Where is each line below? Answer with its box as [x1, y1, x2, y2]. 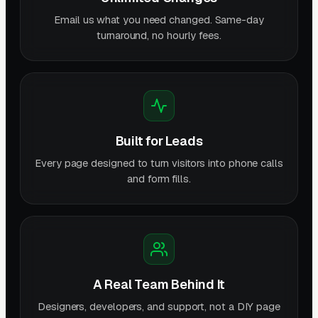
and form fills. [127, 171, 191, 185]
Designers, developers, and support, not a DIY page [37, 299, 280, 313]
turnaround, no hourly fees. [97, 28, 221, 42]
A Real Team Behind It [92, 275, 226, 292]
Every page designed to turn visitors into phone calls [35, 155, 283, 170]
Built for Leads [115, 132, 203, 149]
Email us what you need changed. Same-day [54, 12, 264, 26]
